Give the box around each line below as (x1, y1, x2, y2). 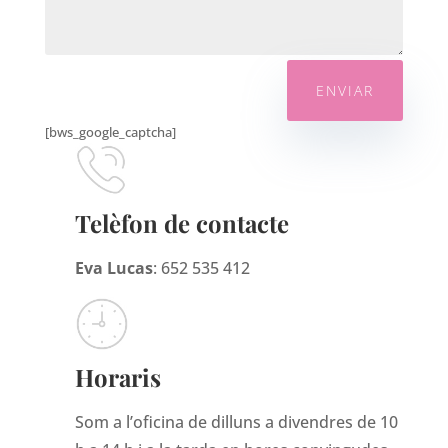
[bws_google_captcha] (44, 123, 176, 142)
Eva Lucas (74, 257, 153, 280)
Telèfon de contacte (74, 207, 289, 240)
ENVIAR (316, 81, 375, 101)
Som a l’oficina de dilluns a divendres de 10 (74, 410, 398, 433)
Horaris (74, 360, 161, 393)
